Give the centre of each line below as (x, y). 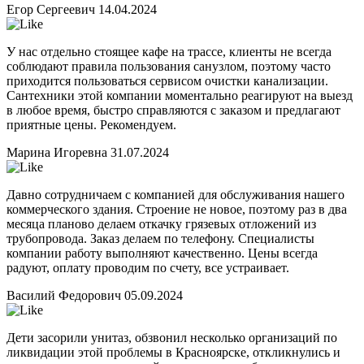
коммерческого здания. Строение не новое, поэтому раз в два (177, 209)
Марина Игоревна (58, 152)
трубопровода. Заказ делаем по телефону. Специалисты (160, 238)
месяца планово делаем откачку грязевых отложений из (161, 223)
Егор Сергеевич (52, 9)
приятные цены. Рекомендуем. (91, 124)
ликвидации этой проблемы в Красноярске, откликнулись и (173, 352)
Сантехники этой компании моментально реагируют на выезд (180, 95)
